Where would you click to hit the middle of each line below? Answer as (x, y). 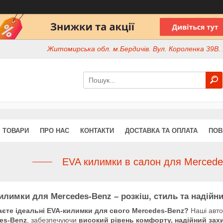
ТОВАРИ (16, 130)
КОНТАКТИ (97, 130)
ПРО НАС (55, 130)
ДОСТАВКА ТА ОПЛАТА (161, 130)
